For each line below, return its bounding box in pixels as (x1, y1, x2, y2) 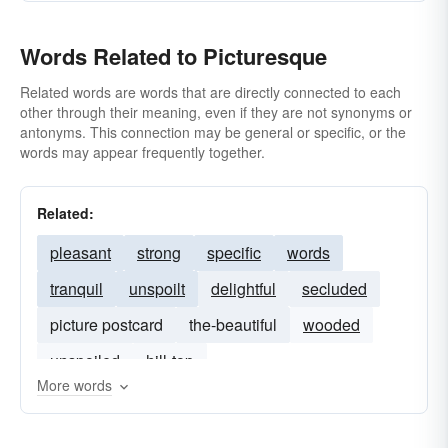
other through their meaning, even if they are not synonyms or (20, 102, 412, 122)
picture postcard (50, 313, 163, 336)
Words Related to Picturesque (20, 40, 327, 72)
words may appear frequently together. (20, 142, 265, 162)
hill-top (146, 349, 194, 372)
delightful (211, 277, 276, 300)
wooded (303, 313, 360, 336)
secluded (302, 277, 367, 300)
